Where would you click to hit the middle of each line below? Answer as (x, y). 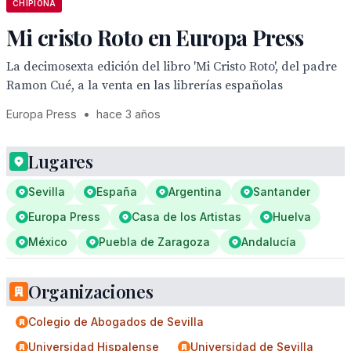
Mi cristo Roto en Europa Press (155, 37)
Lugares (61, 161)
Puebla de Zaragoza (154, 242)
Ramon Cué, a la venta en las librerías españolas (145, 85)
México (48, 242)
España (117, 192)
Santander (282, 192)
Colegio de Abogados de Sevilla (116, 322)
